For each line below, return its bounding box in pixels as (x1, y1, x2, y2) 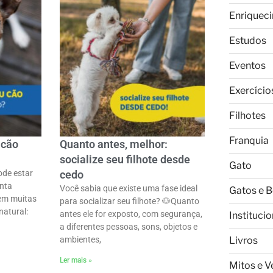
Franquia (229, 135, 269, 146)
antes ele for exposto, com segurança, (59, 209, 202, 219)
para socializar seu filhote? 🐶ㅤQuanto (59, 196, 199, 207)
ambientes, (59, 235, 101, 245)
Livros (229, 235, 258, 246)
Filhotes (229, 110, 266, 121)
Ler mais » (59, 256, 92, 265)
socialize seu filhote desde (59, 153, 190, 166)
